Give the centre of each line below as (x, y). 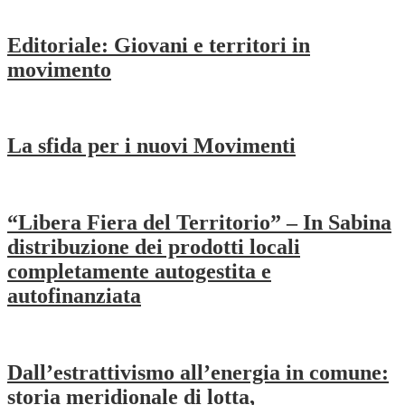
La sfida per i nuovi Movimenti (151, 146)
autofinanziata (74, 296)
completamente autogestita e (139, 272)
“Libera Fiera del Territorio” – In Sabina (199, 223)
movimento (59, 69)
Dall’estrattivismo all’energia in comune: (198, 372)
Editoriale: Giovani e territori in (159, 45)
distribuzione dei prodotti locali (154, 247)
